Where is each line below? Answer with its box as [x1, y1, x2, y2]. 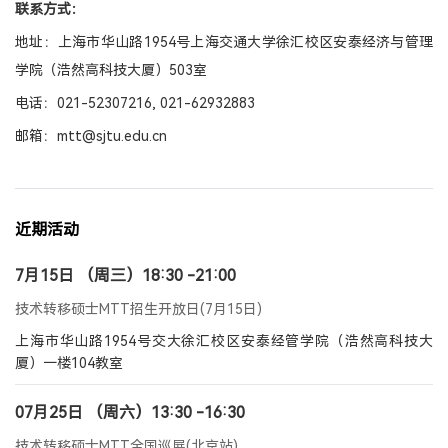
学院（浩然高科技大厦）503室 [15, 62, 207, 78]
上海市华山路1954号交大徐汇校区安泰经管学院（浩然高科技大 [15, 333, 433, 349]
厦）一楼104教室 [15, 355, 123, 371]
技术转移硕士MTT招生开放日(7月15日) [15, 301, 262, 317]
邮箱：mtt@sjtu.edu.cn [15, 128, 167, 144]
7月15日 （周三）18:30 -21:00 [15, 266, 236, 285]
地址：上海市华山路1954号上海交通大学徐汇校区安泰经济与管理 [15, 34, 433, 50]
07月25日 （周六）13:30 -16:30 [15, 403, 245, 422]
